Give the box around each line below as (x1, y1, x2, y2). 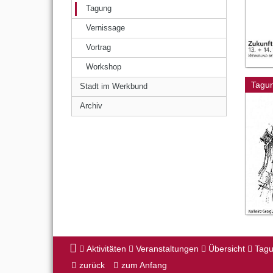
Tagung (86, 4, 112, 13)
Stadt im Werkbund (80, 82, 147, 91)
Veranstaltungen (136, 244, 199, 254)
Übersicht (208, 244, 245, 254)
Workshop (86, 62, 121, 71)
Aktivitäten (87, 244, 126, 254)
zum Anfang (121, 260, 167, 271)
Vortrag (86, 43, 111, 52)
